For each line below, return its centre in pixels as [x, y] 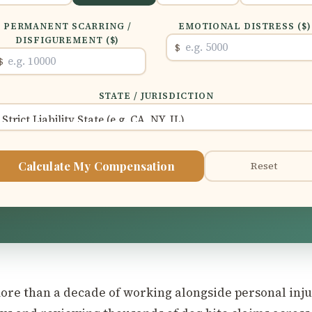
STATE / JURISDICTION [156, 95]
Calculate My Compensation [96, 166]
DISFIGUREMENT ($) [68, 40]
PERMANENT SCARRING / [67, 26]
